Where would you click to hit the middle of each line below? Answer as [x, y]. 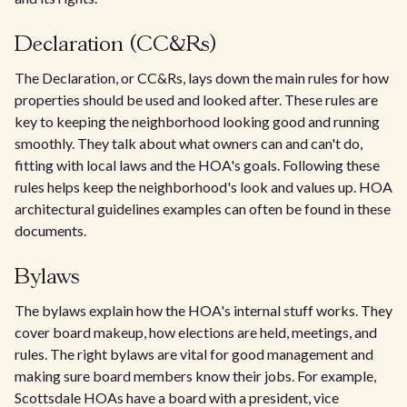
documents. [50, 230]
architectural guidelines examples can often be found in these [203, 208]
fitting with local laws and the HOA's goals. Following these [197, 165]
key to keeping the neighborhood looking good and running [197, 121]
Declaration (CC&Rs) [115, 45]
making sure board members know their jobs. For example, [195, 376]
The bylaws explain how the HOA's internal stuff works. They [203, 310]
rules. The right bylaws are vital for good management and [194, 354]
